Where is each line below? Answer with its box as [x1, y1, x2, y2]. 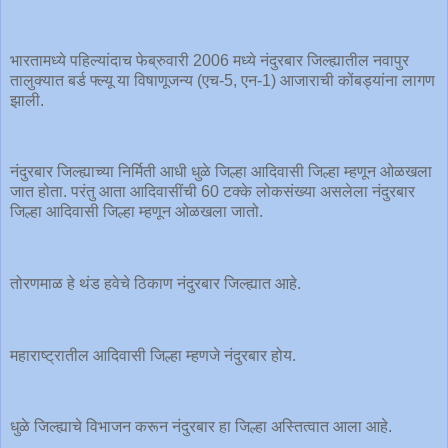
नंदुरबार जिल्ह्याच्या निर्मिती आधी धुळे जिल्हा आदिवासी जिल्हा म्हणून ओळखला [10, 163, 432, 181]
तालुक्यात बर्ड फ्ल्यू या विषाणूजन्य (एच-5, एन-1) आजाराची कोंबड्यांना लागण [10, 71, 435, 89]
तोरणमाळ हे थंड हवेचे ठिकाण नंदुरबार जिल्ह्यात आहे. [10, 274, 305, 292]
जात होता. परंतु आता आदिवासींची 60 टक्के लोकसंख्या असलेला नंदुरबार [10, 183, 415, 201]
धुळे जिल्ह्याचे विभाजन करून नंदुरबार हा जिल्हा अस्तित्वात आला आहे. [10, 418, 396, 436]
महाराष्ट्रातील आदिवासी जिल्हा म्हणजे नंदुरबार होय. [10, 346, 300, 364]
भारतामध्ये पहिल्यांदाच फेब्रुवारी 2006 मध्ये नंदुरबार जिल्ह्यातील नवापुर [10, 51, 409, 69]
